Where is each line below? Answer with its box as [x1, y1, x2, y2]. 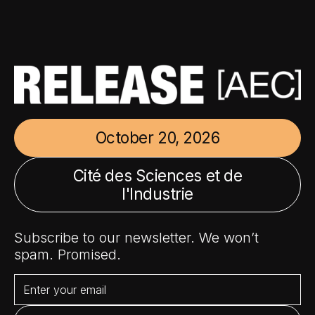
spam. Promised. [14, 246, 121, 264]
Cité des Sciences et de [72, 165, 243, 185]
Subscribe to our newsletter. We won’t [14, 229, 259, 247]
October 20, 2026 [95, 127, 220, 147]
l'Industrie [121, 184, 194, 203]
